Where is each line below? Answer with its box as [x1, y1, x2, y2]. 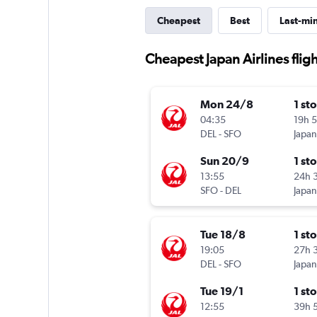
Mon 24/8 [200, 98, 253, 111]
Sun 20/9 [200, 154, 249, 168]
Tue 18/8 [200, 228, 246, 241]
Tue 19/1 [200, 284, 243, 298]
